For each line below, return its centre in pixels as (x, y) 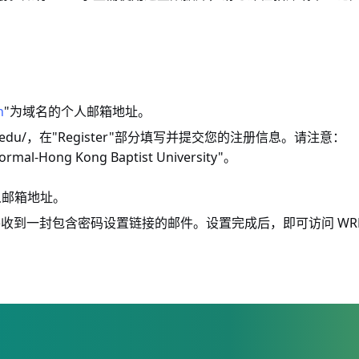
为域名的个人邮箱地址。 (80, 112)
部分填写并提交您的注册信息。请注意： (230, 137)
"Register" (83, 137)
